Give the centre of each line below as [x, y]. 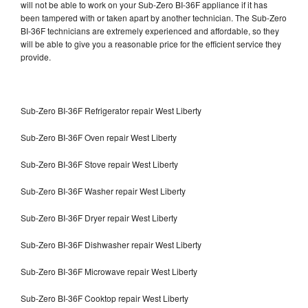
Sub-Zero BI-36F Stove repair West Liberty [99, 164]
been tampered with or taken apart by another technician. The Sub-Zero [154, 17]
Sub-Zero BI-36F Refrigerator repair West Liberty [111, 110]
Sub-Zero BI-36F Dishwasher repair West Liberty [112, 244]
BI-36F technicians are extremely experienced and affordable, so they [150, 30]
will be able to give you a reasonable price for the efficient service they [151, 43]
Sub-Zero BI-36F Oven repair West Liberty [99, 137]
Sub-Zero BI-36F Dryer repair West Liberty [99, 217]
